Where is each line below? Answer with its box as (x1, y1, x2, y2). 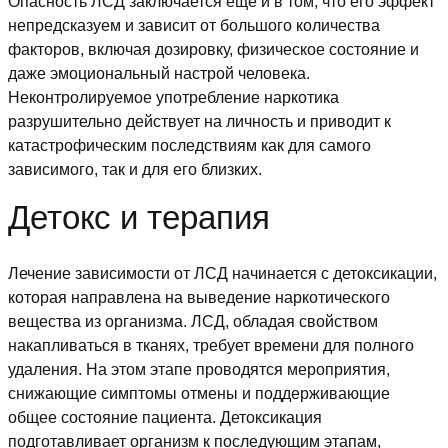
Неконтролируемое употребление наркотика (8, 89, 339, 107)
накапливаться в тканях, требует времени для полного (8, 337, 414, 355)
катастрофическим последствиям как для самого (8, 137, 371, 155)
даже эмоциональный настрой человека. (8, 65, 310, 83)
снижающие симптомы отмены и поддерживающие (8, 385, 390, 403)
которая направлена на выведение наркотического (8, 289, 390, 307)
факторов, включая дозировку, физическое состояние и (8, 41, 419, 59)
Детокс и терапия (8, 199, 270, 237)
